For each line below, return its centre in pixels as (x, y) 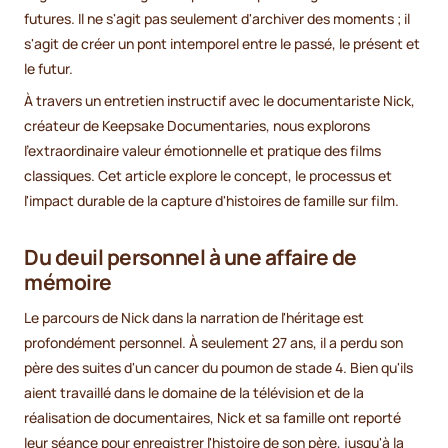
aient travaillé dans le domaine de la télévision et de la (194, 393)
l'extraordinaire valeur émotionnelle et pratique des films (202, 151)
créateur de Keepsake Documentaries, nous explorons (197, 126)
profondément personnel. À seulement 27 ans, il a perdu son (213, 343)
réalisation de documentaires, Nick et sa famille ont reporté (212, 418)
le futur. (48, 69)
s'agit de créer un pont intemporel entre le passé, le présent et (222, 44)
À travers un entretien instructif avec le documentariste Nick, (219, 101)
